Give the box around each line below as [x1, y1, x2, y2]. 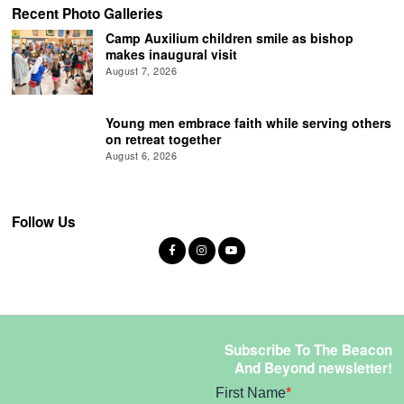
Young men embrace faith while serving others [106, 113, 392, 132]
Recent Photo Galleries [12, 4, 164, 24]
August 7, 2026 [106, 62, 178, 78]
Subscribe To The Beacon [224, 340, 392, 361]
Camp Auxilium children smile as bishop [106, 28, 354, 47]
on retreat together [106, 129, 222, 148]
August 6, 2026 [106, 147, 178, 162]
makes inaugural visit [106, 44, 238, 63]
